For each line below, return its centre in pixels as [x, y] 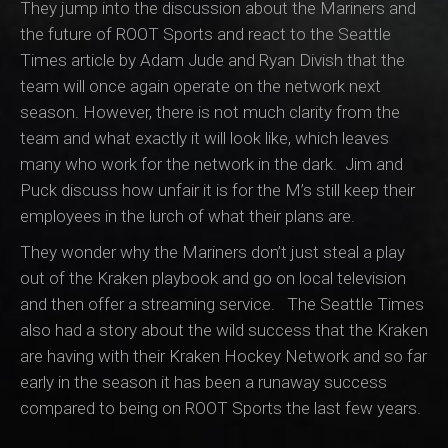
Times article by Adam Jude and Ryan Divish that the [212, 60]
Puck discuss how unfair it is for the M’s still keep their [217, 190]
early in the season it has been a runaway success [203, 382]
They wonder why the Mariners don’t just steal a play [212, 252]
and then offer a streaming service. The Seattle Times [222, 304]
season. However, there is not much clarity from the [210, 112]
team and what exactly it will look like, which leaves [204, 138]
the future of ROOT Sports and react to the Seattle [205, 34]
